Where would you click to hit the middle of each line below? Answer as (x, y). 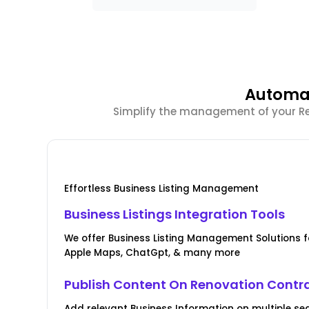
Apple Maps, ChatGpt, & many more (152, 253)
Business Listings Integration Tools (175, 215)
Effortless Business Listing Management (162, 189)
